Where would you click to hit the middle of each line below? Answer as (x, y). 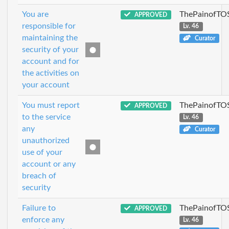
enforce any (43, 220)
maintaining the (50, 38)
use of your (42, 152)
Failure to (39, 208)
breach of (39, 176)
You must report (51, 105)
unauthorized (46, 140)
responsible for (49, 26)
